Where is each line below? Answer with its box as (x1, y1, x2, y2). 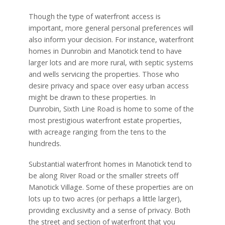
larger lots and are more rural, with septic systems (28, 57, 193, 67)
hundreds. (28, 138, 63, 148)
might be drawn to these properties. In (28, 92, 156, 102)
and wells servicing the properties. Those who (28, 69, 179, 79)
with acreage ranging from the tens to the (28, 127, 166, 137)
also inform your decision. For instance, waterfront (28, 34, 194, 44)
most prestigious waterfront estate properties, (28, 115, 182, 125)
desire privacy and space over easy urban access (28, 80, 189, 90)
